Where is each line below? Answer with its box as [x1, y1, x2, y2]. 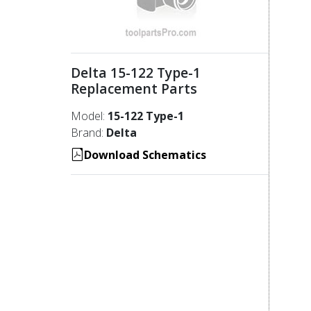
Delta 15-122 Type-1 [71, 62, 204, 82]
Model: [71, 108, 108, 124]
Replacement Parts [71, 78, 204, 98]
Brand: [71, 124, 106, 140]
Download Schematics [84, 146, 206, 162]
